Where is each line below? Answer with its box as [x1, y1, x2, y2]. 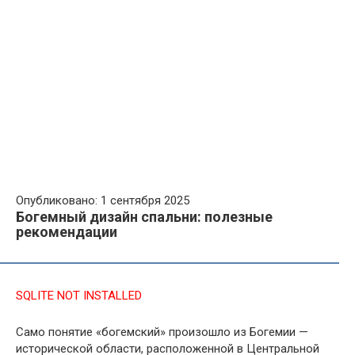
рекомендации [16, 223, 117, 240]
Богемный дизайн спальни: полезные [16, 208, 273, 225]
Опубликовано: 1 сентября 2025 [16, 193, 189, 208]
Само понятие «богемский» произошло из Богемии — [16, 325, 308, 339]
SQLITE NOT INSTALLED [16, 288, 142, 303]
